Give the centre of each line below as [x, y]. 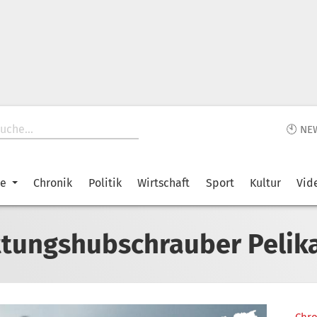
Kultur [265, 183]
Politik [105, 183]
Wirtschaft [164, 183]
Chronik [53, 183]
